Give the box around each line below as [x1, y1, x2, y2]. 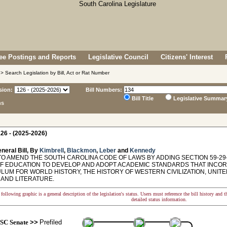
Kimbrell [40, 147, 64, 154]
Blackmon [67, 147, 96, 154]
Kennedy [130, 147, 156, 154]
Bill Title [132, 95, 154, 101]
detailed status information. [131, 197, 187, 202]
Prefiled [37, 218, 62, 226]
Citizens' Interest [161, 53, 213, 61]
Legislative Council [88, 53, 148, 61]
